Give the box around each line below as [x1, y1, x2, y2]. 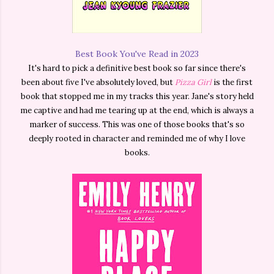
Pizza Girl [175, 77, 212, 88]
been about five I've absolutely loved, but [21, 77, 175, 88]
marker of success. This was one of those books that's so [29, 119, 245, 130]
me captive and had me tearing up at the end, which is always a [20, 105, 254, 116]
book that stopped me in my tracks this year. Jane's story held [20, 91, 254, 102]
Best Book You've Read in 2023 [75, 48, 199, 60]
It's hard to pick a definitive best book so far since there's [28, 63, 246, 74]
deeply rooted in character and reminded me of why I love [29, 133, 245, 144]
